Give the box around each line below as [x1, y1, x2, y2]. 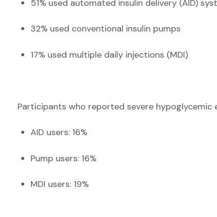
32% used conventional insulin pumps [31, 23, 181, 34]
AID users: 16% [31, 126, 87, 138]
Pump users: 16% [31, 152, 96, 164]
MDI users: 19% [31, 178, 89, 190]
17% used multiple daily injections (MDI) [31, 48, 188, 61]
